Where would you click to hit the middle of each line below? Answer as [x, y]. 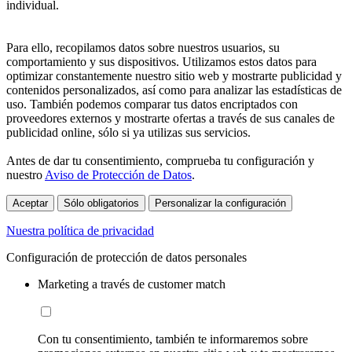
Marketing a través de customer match [132, 284]
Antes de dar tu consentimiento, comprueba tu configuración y [160, 161]
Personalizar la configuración [220, 203]
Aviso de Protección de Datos [118, 175]
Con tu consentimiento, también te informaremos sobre [173, 339]
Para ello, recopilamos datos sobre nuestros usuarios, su [143, 48]
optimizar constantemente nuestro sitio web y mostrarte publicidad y [174, 76]
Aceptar [30, 203]
